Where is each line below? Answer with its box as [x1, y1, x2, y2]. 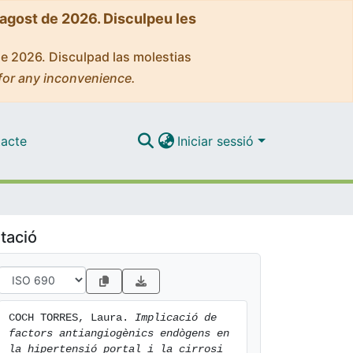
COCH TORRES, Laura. [9, 311, 135, 324]
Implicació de [135, 311, 217, 324]
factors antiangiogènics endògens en [9, 327, 229, 340]
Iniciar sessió [177, 132, 258, 149]
